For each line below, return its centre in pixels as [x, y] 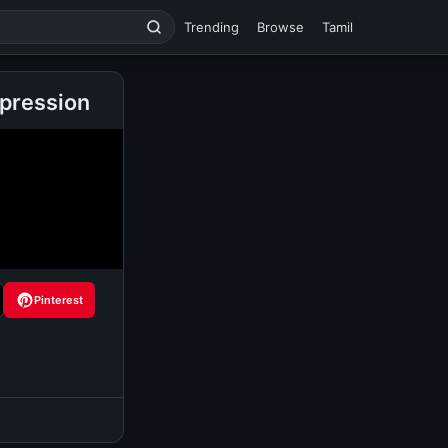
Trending [211, 27]
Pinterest [58, 299]
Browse [280, 27]
